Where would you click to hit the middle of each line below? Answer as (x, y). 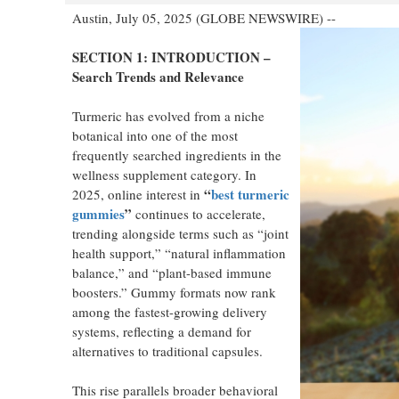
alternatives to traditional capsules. (167, 351)
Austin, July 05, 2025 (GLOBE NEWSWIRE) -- (204, 18)
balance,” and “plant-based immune (171, 273)
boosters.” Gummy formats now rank (174, 292)
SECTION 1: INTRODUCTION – (171, 57)
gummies (98, 214)
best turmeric (250, 194)
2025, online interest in (138, 194)
